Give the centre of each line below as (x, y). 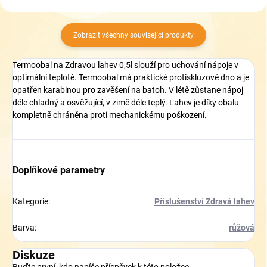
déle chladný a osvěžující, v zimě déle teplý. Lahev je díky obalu (126, 102)
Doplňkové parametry (59, 170)
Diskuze (34, 255)
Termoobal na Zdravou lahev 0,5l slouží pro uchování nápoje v (125, 65)
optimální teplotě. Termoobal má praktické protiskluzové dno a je (131, 77)
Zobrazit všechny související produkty (133, 35)
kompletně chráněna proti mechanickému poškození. (110, 115)
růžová (242, 227)
